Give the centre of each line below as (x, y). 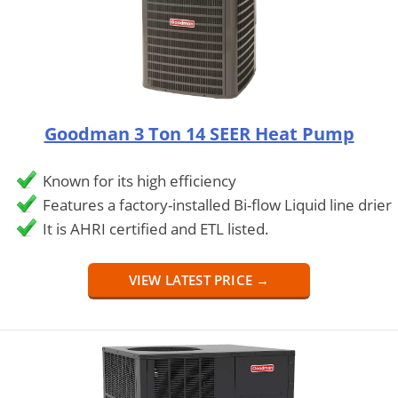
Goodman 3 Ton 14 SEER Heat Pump (199, 133)
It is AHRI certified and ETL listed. (155, 228)
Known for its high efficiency (139, 180)
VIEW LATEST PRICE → (199, 279)
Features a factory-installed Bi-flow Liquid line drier (217, 204)
